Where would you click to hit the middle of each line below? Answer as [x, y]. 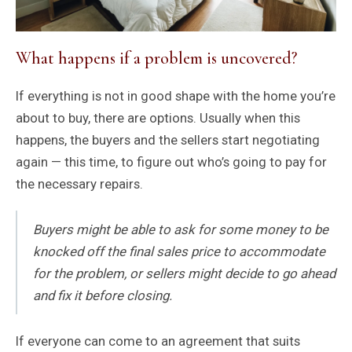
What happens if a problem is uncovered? [156, 58]
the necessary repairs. [81, 184]
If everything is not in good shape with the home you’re [175, 96]
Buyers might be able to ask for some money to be [180, 230]
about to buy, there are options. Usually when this [158, 118]
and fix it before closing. [104, 296]
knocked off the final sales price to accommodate [179, 252]
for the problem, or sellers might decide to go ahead [184, 274]
